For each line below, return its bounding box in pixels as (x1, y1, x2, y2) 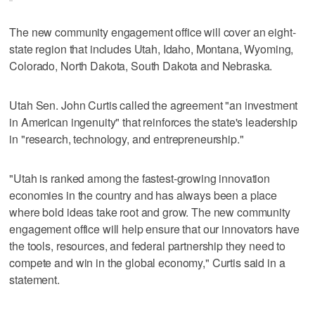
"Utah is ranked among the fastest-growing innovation (9, 170, 271, 187)
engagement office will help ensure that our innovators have (9, 221, 300, 238)
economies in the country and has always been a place (9, 187, 278, 204)
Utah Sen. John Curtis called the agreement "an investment (9, 97, 298, 114)
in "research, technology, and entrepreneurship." (9, 131, 244, 148)
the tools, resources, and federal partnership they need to (9, 238, 286, 255)
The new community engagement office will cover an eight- (9, 24, 296, 41)
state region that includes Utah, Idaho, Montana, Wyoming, (9, 41, 294, 58)
